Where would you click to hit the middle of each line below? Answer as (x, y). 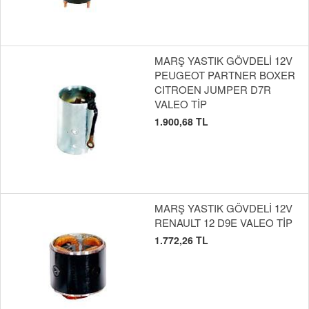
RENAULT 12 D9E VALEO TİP (223, 223)
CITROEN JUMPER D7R (213, 90)
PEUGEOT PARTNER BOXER (225, 75)
